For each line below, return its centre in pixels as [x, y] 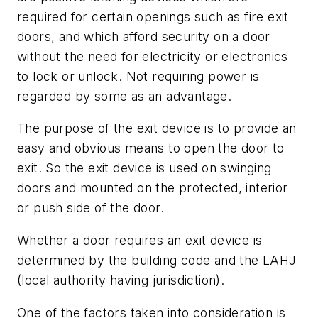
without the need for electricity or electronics [153, 56]
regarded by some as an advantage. [125, 96]
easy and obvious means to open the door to [151, 148]
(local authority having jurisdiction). [121, 280]
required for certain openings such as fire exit [153, 16]
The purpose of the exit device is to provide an [157, 128]
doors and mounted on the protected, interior [153, 188]
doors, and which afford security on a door [144, 36]
